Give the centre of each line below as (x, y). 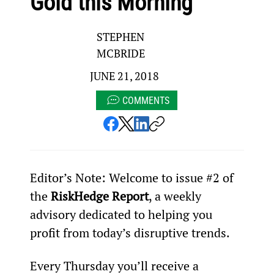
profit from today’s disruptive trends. (130, 232)
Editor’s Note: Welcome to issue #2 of (133, 177)
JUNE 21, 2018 (125, 76)
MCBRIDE (121, 54)
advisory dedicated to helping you (122, 214)
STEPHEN (121, 37)
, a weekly (176, 196)
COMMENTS (146, 100)
